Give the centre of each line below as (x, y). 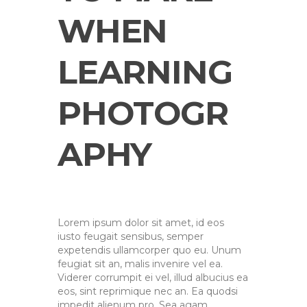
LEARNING (145, 72)
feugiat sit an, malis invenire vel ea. (140, 263)
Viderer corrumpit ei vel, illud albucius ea (153, 277)
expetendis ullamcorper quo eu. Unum (149, 250)
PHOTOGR (143, 113)
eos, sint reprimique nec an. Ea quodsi (148, 291)
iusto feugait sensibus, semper (131, 236)
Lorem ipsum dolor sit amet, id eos (141, 222)
